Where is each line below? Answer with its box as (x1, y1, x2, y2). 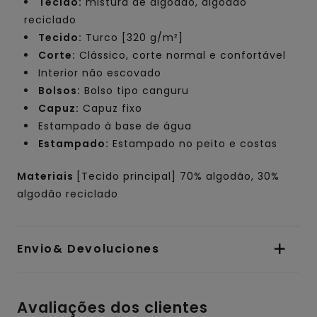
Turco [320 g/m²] (82, 30, 183, 45)
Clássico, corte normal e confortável (76, 48, 286, 63)
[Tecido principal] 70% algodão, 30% (76, 169, 279, 184)
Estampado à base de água (38, 119, 192, 134)
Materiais (17, 169, 76, 184)
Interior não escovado (38, 66, 161, 81)
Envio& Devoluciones (17, 241, 160, 258)
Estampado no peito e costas (109, 137, 277, 151)
